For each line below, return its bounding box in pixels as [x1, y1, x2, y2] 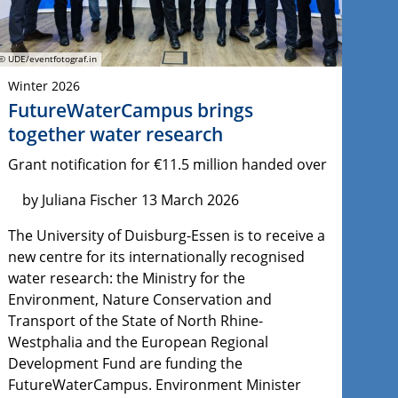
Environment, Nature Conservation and [7, 290, 272, 310]
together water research [7, 122, 223, 147]
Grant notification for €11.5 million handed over [7, 155, 327, 175]
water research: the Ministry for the [7, 268, 245, 289]
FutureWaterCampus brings [7, 98, 253, 123]
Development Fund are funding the [7, 354, 243, 374]
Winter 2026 [7, 77, 80, 95]
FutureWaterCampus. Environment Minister [7, 375, 301, 395]
